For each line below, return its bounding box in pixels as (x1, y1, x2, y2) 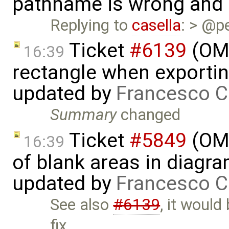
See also (50, 195, 113, 214)
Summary (50, 105, 117, 125)
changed (117, 105, 181, 125)
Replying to (50, 15, 132, 35)
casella (132, 15, 181, 35)
